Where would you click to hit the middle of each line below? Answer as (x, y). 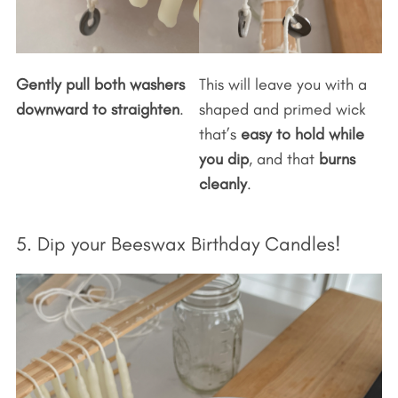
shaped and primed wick (283, 109)
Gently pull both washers (100, 84)
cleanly (223, 183)
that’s (220, 134)
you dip (224, 159)
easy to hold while (302, 134)
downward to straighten (97, 109)
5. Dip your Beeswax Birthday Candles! (178, 243)
